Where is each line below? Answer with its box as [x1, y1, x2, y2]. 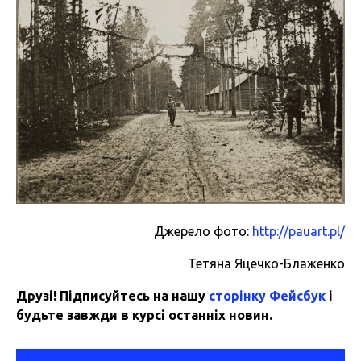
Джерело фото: [154, 224, 252, 239]
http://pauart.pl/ [252, 224, 345, 239]
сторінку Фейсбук [209, 288, 326, 304]
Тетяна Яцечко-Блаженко [188, 256, 345, 272]
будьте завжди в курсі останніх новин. [16, 308, 272, 323]
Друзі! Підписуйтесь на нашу [16, 288, 209, 304]
